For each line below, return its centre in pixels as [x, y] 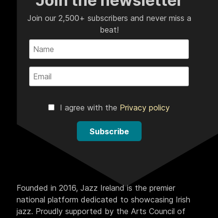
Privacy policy [145, 108]
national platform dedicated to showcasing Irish [103, 200]
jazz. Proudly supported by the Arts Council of [101, 211]
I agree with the [89, 108]
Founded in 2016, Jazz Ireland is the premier [96, 188]
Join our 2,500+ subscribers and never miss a [109, 18]
